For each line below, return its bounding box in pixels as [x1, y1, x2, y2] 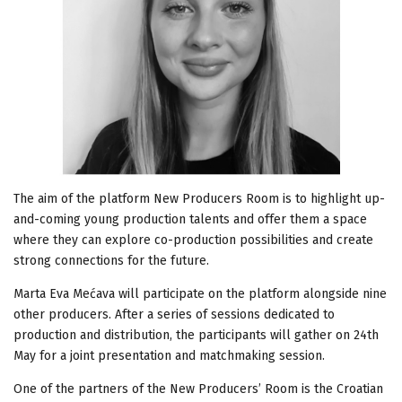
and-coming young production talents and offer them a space [13, 211, 367, 227]
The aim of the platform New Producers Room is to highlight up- [13, 190, 385, 206]
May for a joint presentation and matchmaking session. [13, 347, 325, 363]
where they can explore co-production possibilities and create [13, 232, 373, 248]
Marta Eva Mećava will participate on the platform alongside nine [13, 285, 387, 301]
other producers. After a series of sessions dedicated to [13, 306, 335, 322]
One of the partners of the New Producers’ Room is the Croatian [13, 380, 383, 397]
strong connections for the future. [13, 252, 209, 268]
